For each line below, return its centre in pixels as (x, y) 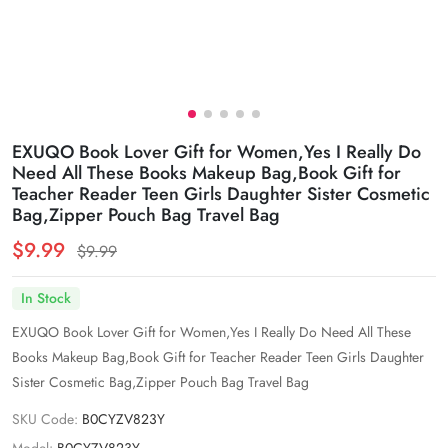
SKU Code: (45, 419)
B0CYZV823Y (123, 419)
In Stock (46, 298)
